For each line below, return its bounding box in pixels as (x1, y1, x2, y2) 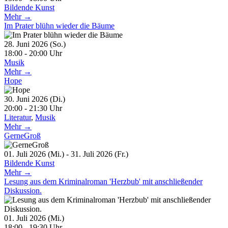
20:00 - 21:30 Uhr (4, 103, 62, 112)
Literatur (4, 112, 31, 122)
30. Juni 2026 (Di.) (4, 94, 73, 103)
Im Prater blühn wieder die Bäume (4, 21, 115, 30)
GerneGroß (4, 131, 41, 140)
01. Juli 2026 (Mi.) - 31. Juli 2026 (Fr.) (4, 149, 136, 158)
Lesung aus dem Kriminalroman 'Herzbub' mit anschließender (4, 177, 203, 186)
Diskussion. (4, 186, 42, 195)
